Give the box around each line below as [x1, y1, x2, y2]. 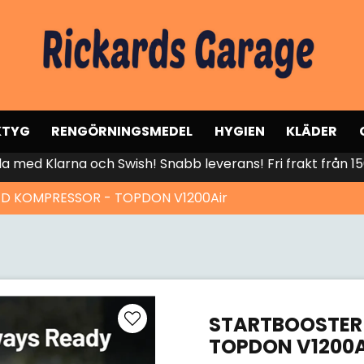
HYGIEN [214, 122, 265, 141]
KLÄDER [286, 122, 338, 141]
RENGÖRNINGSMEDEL [51, 122, 193, 141]
